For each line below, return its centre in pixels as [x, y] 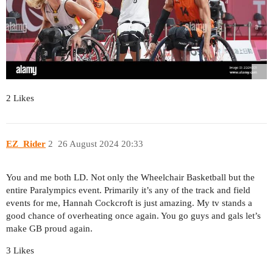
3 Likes [20, 250]
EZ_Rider [26, 144]
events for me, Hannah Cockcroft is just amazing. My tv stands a [129, 203]
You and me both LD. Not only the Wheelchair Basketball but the [130, 177]
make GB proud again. [49, 228]
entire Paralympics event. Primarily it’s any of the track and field [128, 190]
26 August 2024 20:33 [100, 144]
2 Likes [20, 98]
